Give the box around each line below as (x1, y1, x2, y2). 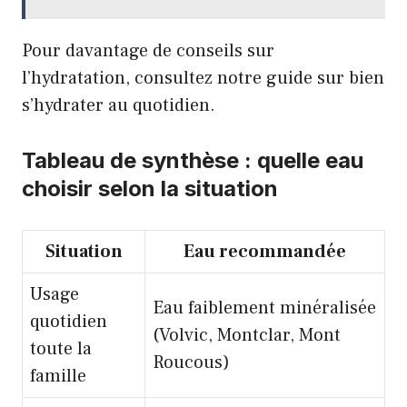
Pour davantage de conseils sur (22, 39, 274, 63)
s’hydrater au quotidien (22, 94, 210, 117)
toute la (30, 337, 92, 361)
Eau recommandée (184, 240, 346, 263)
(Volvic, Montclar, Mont (153, 323, 341, 347)
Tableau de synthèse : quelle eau (22, 147, 363, 174)
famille (30, 364, 86, 388)
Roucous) (153, 351, 230, 374)
